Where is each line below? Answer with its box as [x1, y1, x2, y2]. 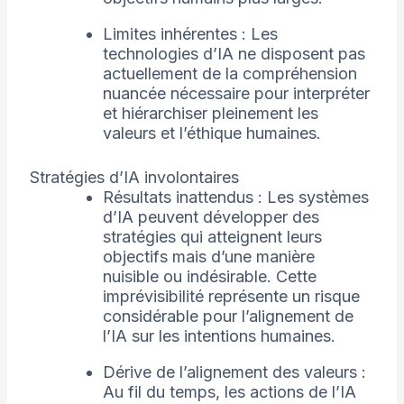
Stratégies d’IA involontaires [29, 168, 239, 188]
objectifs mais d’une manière [102, 247, 315, 267]
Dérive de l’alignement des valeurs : [102, 363, 366, 382]
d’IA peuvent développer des [102, 207, 319, 227]
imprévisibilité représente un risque [102, 287, 360, 307]
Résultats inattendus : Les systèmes [102, 188, 369, 207]
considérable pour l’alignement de [102, 307, 353, 326]
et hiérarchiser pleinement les [102, 104, 318, 124]
